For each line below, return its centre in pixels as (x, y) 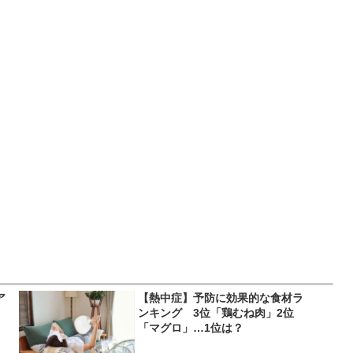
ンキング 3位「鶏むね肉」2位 (216, 313)
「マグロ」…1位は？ (191, 328)
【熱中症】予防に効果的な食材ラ (221, 298)
